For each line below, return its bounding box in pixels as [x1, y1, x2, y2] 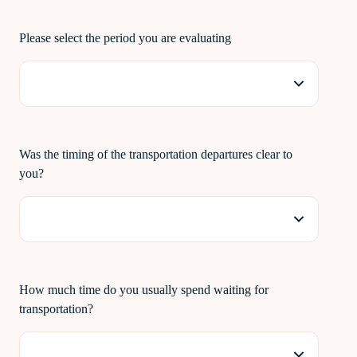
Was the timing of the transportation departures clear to [19, 147, 292, 161]
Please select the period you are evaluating [19, 31, 231, 45]
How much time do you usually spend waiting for [19, 283, 269, 296]
